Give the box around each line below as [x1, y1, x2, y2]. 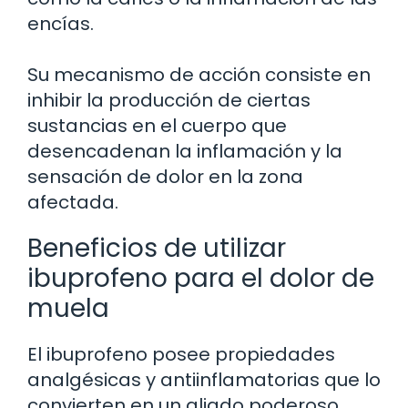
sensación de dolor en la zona [27, 163, 303, 189]
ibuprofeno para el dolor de [27, 260, 374, 296]
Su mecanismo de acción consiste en [27, 61, 371, 87]
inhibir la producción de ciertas [27, 87, 311, 113]
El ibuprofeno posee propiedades [27, 341, 335, 367]
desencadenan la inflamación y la [27, 138, 342, 164]
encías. [27, 10, 94, 36]
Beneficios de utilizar [27, 229, 286, 266]
